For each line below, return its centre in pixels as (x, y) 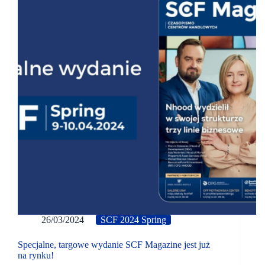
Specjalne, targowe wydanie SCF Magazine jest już (114, 245)
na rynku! (36, 256)
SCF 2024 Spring (133, 220)
